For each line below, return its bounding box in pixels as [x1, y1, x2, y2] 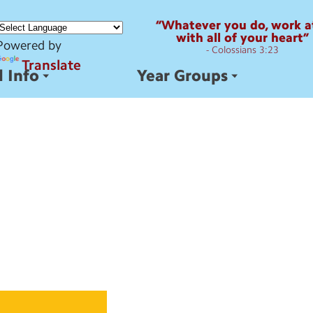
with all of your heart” [176, 30, 309, 46]
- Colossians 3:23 [206, 43, 279, 57]
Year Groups [136, 66, 228, 85]
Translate [22, 57, 81, 73]
